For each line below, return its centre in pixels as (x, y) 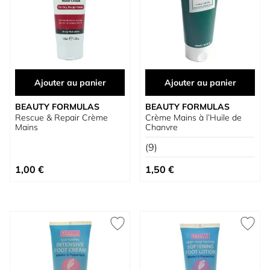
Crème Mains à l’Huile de (193, 118)
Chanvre (162, 127)
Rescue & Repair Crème (61, 118)
